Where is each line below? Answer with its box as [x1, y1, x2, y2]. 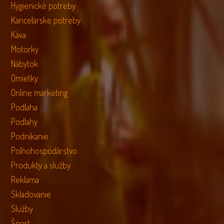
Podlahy [11, 116, 38, 127]
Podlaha [11, 101, 38, 113]
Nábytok [11, 58, 38, 69]
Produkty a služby [11, 159, 71, 171]
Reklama [11, 174, 39, 185]
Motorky [11, 43, 39, 55]
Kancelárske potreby [11, 14, 81, 26]
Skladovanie [11, 188, 51, 200]
